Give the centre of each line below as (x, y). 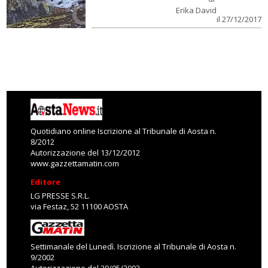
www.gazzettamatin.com (75, 163)
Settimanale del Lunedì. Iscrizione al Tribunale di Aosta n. (134, 246)
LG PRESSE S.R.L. (60, 196)
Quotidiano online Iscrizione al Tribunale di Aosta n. (124, 131)
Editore (46, 182)
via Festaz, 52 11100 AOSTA (80, 206)
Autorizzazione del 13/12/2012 (86, 153)
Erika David (196, 10)
